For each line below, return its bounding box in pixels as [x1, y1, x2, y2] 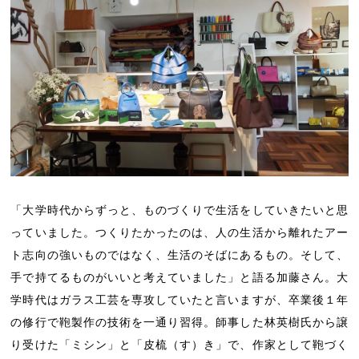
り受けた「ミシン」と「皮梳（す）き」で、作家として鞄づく [10, 337, 349, 351]
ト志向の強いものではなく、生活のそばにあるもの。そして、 [10, 248, 349, 261]
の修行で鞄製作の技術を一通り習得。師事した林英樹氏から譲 [10, 315, 349, 329]
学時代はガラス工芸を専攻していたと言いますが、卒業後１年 [10, 292, 349, 306]
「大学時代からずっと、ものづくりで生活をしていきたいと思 [10, 203, 349, 216]
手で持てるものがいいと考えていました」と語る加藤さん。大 [10, 270, 349, 284]
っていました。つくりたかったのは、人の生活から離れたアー [10, 225, 349, 239]
